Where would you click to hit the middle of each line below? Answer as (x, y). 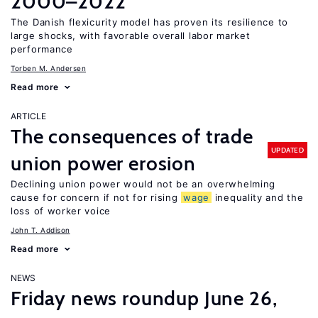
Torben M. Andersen (48, 68)
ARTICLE (28, 116)
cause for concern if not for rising (96, 197)
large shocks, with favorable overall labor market (131, 35)
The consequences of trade (132, 136)
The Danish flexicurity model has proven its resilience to (149, 22)
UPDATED (287, 150)
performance (42, 49)
